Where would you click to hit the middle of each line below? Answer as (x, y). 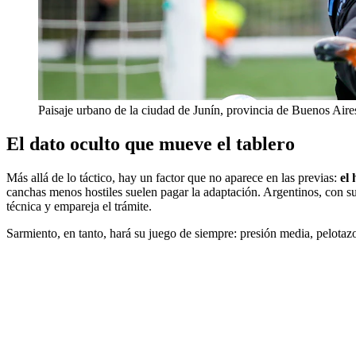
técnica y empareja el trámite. (79, 207)
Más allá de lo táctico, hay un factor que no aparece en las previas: (173, 178)
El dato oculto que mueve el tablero (151, 144)
